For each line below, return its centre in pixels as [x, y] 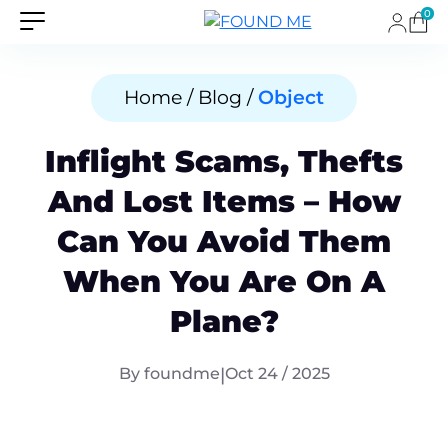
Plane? [224, 321]
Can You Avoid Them [224, 241]
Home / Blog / [191, 97]
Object [291, 97]
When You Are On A [224, 281]
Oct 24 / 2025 [277, 373]
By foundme [169, 373]
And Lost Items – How [224, 201]
